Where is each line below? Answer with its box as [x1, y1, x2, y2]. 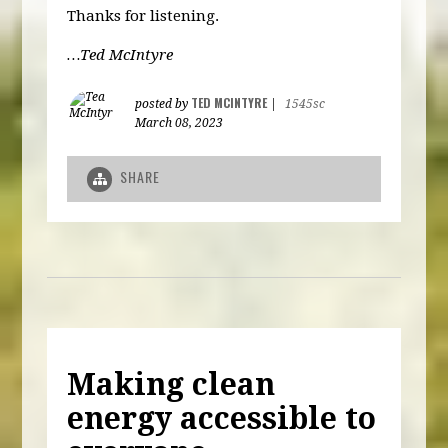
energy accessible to [67, 400, 377, 436]
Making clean [67, 366, 276, 402]
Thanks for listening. [67, 7, 220, 26]
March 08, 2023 [135, 116, 224, 131]
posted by [135, 97, 192, 112]
